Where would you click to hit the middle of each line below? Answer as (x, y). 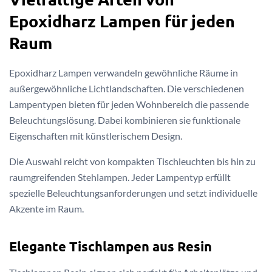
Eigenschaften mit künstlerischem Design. (96, 135)
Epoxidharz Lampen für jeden (122, 20)
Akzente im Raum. (46, 208)
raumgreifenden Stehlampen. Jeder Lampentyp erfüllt (120, 177)
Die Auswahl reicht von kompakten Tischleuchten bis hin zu (132, 161)
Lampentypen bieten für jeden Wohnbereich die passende (129, 104)
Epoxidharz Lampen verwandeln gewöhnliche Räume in (124, 72)
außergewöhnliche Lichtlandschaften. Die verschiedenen (127, 88)
